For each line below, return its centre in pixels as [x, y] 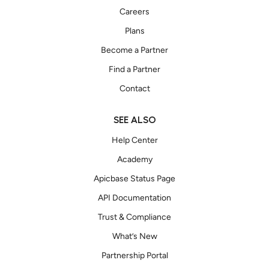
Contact [134, 88]
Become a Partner [134, 50]
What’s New [134, 236]
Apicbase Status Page [134, 178]
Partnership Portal [134, 255]
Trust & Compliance [134, 217]
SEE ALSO [134, 120]
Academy [134, 159]
